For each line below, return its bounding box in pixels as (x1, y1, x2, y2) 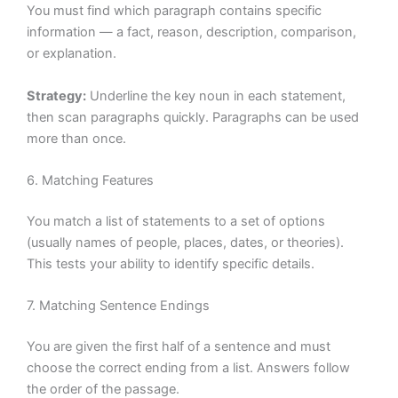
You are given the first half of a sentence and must (27, 338, 330, 354)
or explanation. (27, 45, 116, 62)
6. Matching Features (27, 171, 154, 188)
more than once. (27, 130, 126, 147)
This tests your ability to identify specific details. (27, 255, 314, 272)
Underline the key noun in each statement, (86, 87, 346, 104)
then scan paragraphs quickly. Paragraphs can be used (27, 108, 359, 125)
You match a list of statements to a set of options (27, 212, 325, 229)
